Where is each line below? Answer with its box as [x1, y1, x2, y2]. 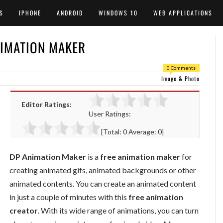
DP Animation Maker [9, 151, 86, 161]
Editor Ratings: [21, 100, 72, 109]
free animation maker [100, 151, 180, 161]
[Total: [101, 127, 123, 136]
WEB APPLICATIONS [153, 8, 213, 17]
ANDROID [57, 8, 83, 17]
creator [9, 205, 38, 215]
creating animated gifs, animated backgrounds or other [9, 165, 196, 175]
